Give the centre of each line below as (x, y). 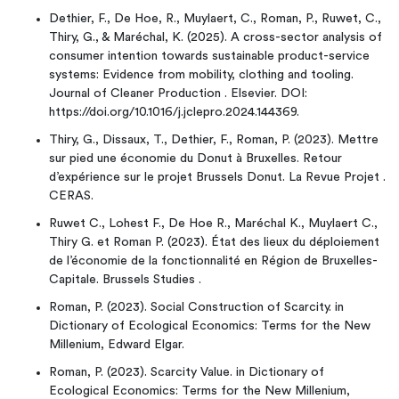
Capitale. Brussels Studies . (125, 280)
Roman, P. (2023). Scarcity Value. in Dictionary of (187, 372)
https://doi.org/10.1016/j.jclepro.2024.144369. (174, 112)
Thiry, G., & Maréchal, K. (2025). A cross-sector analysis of (216, 37)
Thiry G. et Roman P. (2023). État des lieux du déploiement (214, 242)
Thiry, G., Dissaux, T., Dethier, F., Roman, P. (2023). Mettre (214, 140)
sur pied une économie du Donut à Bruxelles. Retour (195, 159)
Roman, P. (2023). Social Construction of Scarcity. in (196, 307)
